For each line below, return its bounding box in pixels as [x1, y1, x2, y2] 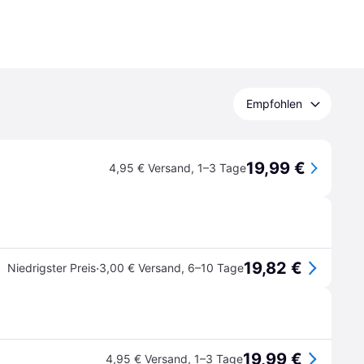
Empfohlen [246, 97, 302, 110]
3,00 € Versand [99, 261, 181, 275]
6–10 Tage [188, 261, 244, 275]
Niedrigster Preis [7, 261, 96, 275]
